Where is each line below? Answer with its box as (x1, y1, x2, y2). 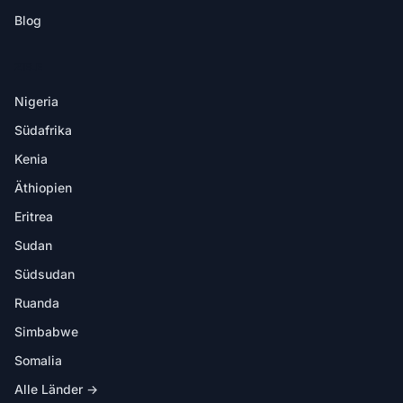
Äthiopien (14, 180, 72, 195)
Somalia (14, 353, 62, 368)
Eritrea (14, 209, 53, 224)
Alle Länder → (14, 381, 98, 397)
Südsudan (14, 266, 75, 282)
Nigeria (14, 94, 58, 109)
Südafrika (14, 122, 72, 138)
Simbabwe (14, 324, 78, 339)
